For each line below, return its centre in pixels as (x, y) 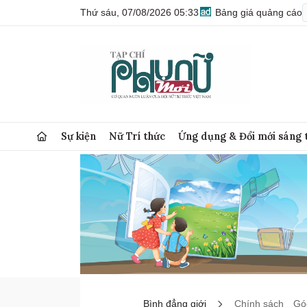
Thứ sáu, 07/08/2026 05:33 (139, 12)
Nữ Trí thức (137, 136)
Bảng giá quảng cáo (257, 12)
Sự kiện (79, 136)
